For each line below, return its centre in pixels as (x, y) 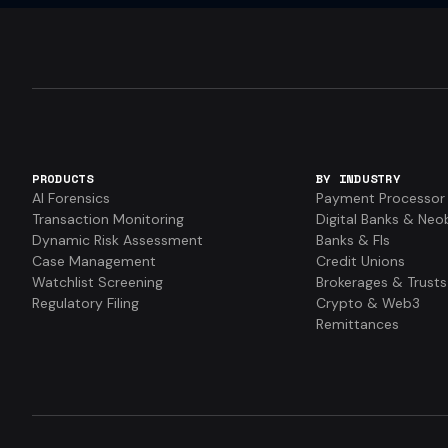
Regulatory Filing (85, 302)
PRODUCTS (63, 178)
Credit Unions (360, 260)
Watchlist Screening (97, 281)
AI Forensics (71, 197)
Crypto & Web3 (367, 302)
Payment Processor (380, 197)
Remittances (357, 323)
